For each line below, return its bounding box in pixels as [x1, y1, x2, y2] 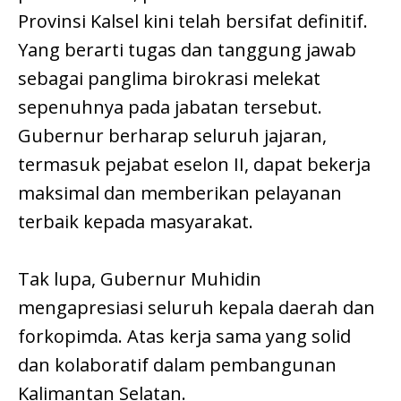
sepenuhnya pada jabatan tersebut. [18, 95, 322, 120]
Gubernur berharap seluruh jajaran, [18, 124, 327, 149]
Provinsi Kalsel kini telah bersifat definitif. [18, 9, 368, 34]
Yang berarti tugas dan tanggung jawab [18, 38, 356, 63]
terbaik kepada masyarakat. [18, 209, 253, 235]
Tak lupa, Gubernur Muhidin [18, 267, 261, 292]
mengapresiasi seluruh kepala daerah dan [18, 295, 375, 320]
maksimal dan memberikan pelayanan [18, 181, 342, 206]
